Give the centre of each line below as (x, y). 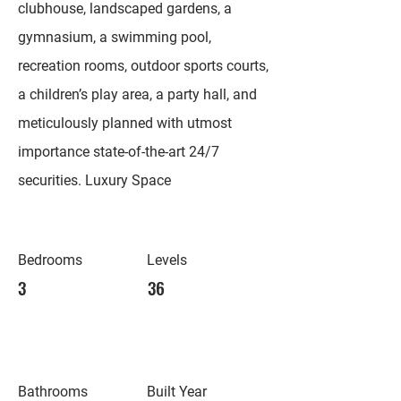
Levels (167, 260)
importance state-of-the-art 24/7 (119, 152)
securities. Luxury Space (94, 180)
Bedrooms (50, 260)
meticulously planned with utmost (125, 123)
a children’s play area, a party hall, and (137, 94)
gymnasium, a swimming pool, (115, 37)
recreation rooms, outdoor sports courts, (143, 66)
